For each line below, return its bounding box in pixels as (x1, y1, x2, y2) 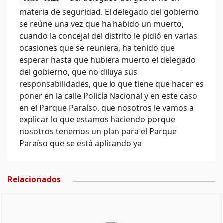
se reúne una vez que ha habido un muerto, (19, 18, 184, 29)
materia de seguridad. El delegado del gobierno (19, 6, 199, 17)
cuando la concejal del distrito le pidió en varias (19, 30, 197, 41)
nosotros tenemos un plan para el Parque (19, 126, 177, 137)
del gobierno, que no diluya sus (19, 66, 137, 77)
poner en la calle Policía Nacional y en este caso (19, 90, 197, 101)
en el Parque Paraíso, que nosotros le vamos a (19, 102, 194, 113)
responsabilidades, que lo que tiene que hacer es (19, 78, 204, 89)
